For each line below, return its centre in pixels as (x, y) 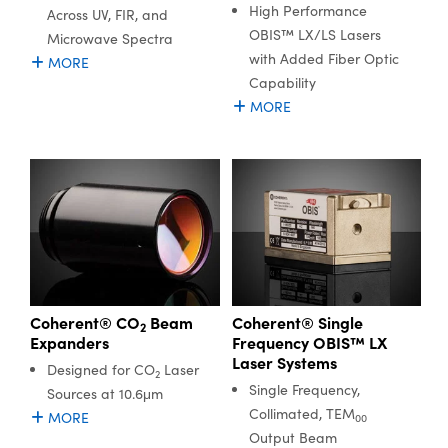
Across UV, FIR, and (107, 14)
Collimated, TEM (301, 413)
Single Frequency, (304, 389)
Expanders (69, 341)
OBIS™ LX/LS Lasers (314, 34)
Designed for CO (101, 369)
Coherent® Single (297, 321)
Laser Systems (284, 361)
